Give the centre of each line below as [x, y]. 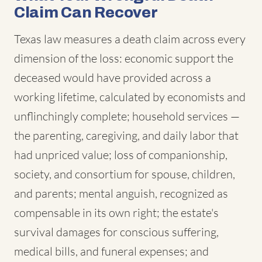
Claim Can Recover [86, 12]
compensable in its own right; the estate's [116, 213]
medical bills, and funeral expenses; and [111, 251]
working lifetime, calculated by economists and [130, 97]
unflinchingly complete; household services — [127, 116]
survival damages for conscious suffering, [116, 232]
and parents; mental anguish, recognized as [121, 193]
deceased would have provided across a [113, 77]
